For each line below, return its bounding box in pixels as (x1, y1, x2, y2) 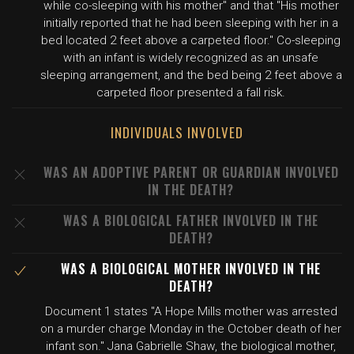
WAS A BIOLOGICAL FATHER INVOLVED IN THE (63, 211, 318, 230)
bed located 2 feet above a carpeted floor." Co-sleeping (41, 33, 341, 47)
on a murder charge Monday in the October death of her (40, 322, 341, 336)
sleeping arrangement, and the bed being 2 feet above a (40, 68, 342, 82)
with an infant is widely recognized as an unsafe (63, 51, 318, 65)
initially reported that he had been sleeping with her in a (43, 16, 338, 30)
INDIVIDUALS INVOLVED (111, 122, 243, 142)
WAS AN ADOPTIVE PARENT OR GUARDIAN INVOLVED (43, 163, 339, 182)
